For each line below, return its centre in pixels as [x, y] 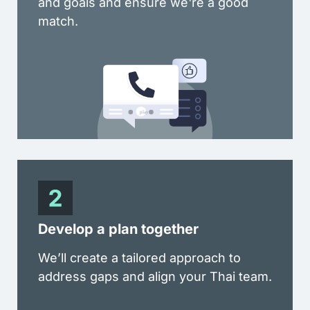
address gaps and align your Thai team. [155, 276]
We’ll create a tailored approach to [139, 257]
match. [58, 21]
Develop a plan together [118, 229]
